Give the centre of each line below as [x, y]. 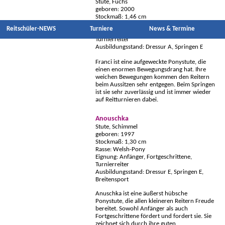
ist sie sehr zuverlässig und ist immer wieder [153, 92]
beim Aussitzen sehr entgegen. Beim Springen [155, 85]
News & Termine [172, 29]
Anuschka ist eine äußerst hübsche [141, 194]
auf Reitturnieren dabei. [127, 100]
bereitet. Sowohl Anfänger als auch [142, 209]
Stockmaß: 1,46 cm [121, 17]
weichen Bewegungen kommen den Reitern [152, 77]
